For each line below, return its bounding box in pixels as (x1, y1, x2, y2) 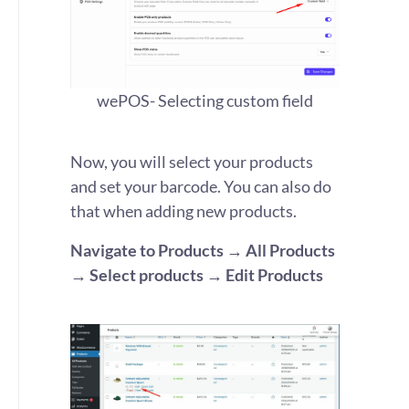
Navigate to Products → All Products (70, 240, 335, 260)
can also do (251, 176, 331, 196)
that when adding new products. (70, 201, 297, 221)
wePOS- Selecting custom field (97, 90, 313, 110)
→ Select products (70, 265, 204, 285)
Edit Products (225, 265, 323, 285)
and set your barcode (70, 176, 217, 196)
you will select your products (108, 152, 313, 172)
